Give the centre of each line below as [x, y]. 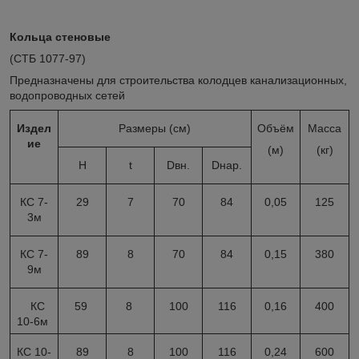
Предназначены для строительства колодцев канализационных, [178, 80]
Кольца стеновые [60, 36]
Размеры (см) [155, 128]
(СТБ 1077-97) [48, 58]
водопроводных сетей [67, 95]
